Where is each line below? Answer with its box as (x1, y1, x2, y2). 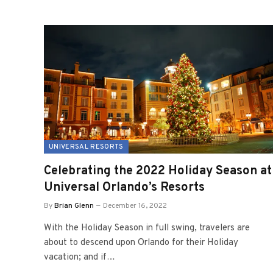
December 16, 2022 (103, 201, 167, 211)
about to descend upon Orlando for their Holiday (44, 237, 238, 249)
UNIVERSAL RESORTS (49, 143, 124, 151)
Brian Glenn (54, 201, 94, 211)
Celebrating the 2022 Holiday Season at (44, 163, 272, 179)
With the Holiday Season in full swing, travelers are (44, 222, 250, 234)
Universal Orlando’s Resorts (44, 180, 205, 196)
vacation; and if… (44, 252, 115, 263)
